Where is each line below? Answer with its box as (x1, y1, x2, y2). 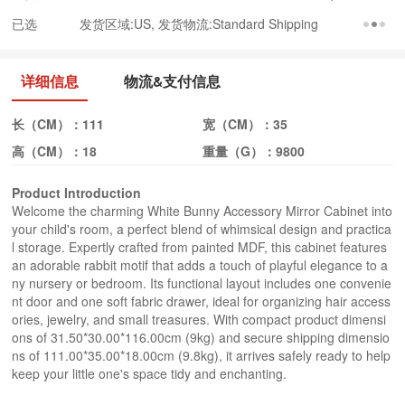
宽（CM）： (202, 115, 273, 133)
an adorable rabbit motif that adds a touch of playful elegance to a (12, 256, 389, 274)
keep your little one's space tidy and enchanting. (12, 364, 287, 382)
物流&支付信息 (124, 71, 221, 91)
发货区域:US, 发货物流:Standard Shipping (80, 14, 319, 33)
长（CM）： (12, 115, 83, 133)
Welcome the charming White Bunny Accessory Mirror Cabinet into (12, 202, 393, 220)
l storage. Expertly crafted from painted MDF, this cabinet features (12, 238, 388, 256)
